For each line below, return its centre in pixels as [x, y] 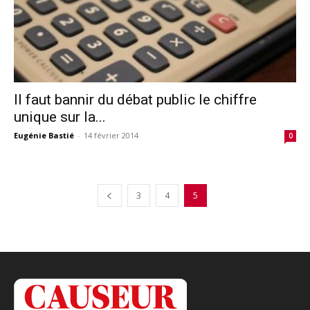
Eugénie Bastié [44, 135]
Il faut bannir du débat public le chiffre [135, 99]
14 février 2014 [111, 135]
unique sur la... [60, 117]
